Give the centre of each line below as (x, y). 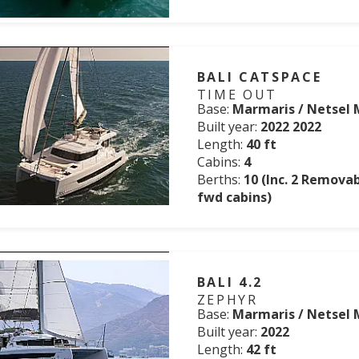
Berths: (220, 179)
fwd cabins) (234, 197)
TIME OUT (237, 95)
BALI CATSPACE (259, 77)
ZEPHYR (227, 300)
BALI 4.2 (230, 282)
